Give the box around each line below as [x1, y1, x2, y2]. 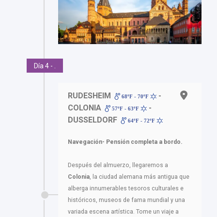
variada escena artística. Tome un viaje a [68, 208, 179, 215]
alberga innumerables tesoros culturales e [68, 185, 184, 192]
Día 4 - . [34, 62, 56, 70]
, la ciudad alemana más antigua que [90, 173, 189, 180]
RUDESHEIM [68, 91, 111, 100]
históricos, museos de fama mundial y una [68, 196, 185, 203]
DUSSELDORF [68, 115, 117, 124]
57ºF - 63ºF [110, 105, 141, 111]
